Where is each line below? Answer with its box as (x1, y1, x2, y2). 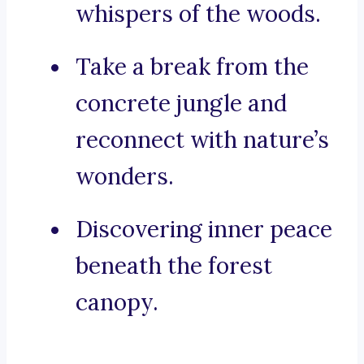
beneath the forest (76, 251, 272, 281)
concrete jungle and (76, 89, 287, 119)
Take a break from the (76, 52, 309, 82)
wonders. (76, 162, 174, 192)
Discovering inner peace (76, 214, 332, 245)
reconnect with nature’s (76, 125, 329, 155)
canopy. (76, 288, 158, 318)
